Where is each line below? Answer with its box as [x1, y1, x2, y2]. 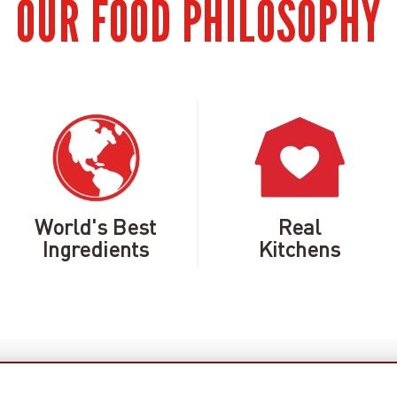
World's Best [35, 213, 157, 240]
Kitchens [259, 235, 341, 262]
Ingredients [42, 235, 149, 262]
